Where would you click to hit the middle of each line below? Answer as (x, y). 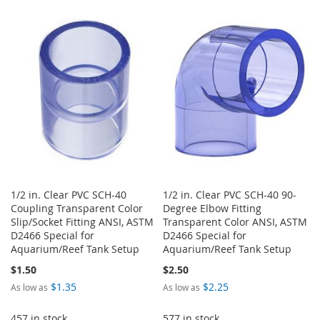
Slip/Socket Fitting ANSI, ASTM (82, 221)
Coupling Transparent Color (77, 208)
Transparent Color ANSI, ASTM (235, 221)
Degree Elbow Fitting (212, 208)
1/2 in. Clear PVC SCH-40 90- (230, 194)
